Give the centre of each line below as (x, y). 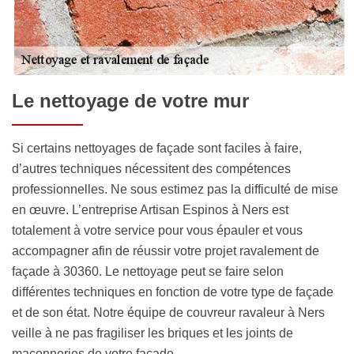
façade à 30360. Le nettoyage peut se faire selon (148, 271)
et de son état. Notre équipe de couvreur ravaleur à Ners (168, 312)
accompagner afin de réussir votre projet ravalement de (166, 250)
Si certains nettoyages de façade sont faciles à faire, (157, 148)
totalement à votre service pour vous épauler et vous (157, 230)
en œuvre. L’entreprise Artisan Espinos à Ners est (150, 209)
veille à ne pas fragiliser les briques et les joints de (153, 333)
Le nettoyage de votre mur (130, 100)
